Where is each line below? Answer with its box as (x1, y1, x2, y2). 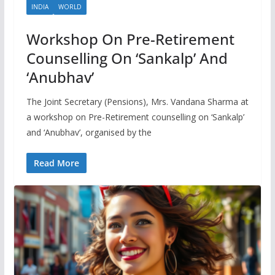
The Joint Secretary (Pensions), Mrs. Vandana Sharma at (26, 96, 249, 107)
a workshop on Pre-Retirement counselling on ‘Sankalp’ (26, 111, 244, 123)
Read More (33, 157, 79, 169)
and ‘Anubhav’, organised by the (26, 126, 152, 138)
